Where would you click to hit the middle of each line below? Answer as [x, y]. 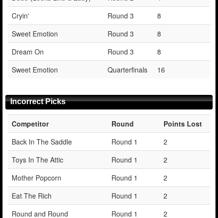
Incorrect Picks [38, 101]
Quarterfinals [127, 69]
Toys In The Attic [37, 159]
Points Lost [183, 123]
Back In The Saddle [42, 141]
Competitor [30, 123]
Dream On [28, 51]
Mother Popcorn [36, 177]
